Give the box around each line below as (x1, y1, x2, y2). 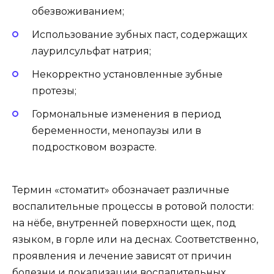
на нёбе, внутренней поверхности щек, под (12, 217, 236, 229)
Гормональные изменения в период (32, 108, 221, 120)
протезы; (32, 84, 76, 97)
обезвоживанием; (32, 5, 124, 17)
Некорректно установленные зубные (32, 68, 223, 80)
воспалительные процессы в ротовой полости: (12, 201, 254, 213)
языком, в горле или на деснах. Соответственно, (12, 234, 258, 246)
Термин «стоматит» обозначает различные (12, 184, 229, 196)
